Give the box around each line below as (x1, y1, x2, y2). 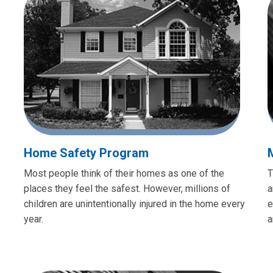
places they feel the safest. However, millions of (24, 182, 230, 194)
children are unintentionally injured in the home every (24, 197, 245, 210)
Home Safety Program (24, 145, 149, 160)
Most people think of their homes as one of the (24, 167, 224, 179)
